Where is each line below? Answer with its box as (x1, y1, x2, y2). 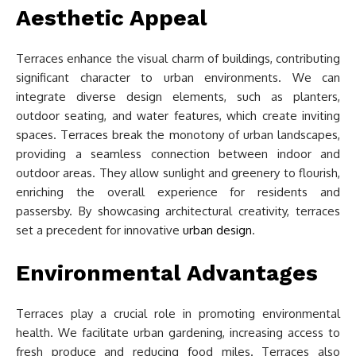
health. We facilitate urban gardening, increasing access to (16, 325, 340, 340)
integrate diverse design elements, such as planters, (16, 89, 340, 104)
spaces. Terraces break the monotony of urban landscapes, (16, 127, 340, 142)
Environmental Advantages (16, 260, 318, 286)
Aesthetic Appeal (16, 5, 207, 31)
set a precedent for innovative (16, 222, 183, 238)
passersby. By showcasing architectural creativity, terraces (16, 203, 340, 219)
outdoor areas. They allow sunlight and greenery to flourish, (16, 165, 340, 180)
